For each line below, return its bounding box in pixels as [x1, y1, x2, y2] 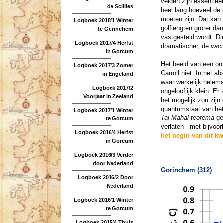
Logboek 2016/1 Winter [74, 196, 133, 203]
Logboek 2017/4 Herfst [75, 39, 133, 46]
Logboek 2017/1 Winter [74, 107, 133, 113]
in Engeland [102, 70, 133, 77]
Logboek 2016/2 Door [78, 174, 133, 180]
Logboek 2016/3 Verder [74, 151, 133, 158]
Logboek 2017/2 [92, 84, 133, 91]
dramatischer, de [160, 42, 211, 50]
